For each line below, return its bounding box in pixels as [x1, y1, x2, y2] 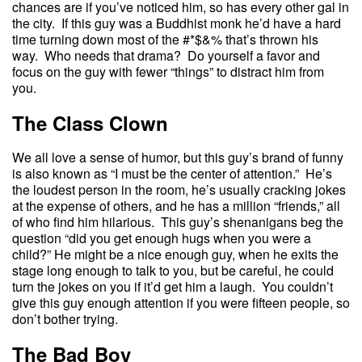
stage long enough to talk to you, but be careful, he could [12, 261, 334, 280]
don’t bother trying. [12, 309, 118, 329]
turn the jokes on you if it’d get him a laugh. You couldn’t [12, 277, 333, 297]
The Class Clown [12, 109, 168, 137]
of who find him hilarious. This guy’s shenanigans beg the [12, 213, 343, 232]
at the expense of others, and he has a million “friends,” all [12, 196, 340, 216]
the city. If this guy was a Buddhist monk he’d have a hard [12, 14, 341, 33]
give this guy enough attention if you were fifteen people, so [12, 293, 350, 313]
